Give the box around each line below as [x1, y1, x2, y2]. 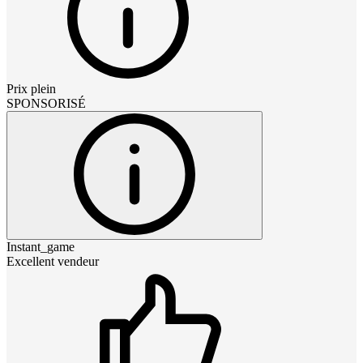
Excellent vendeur [6, 254, 99, 268]
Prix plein [6, 81, 56, 96]
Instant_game [6, 239, 75, 254]
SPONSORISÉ [6, 96, 86, 110]
